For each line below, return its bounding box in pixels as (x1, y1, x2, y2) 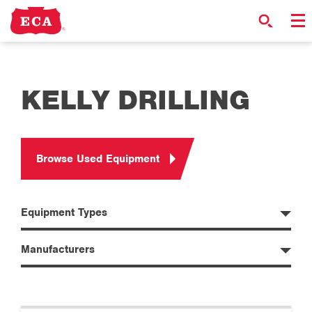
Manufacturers (21, 242, 95, 256)
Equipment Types (21, 205, 107, 219)
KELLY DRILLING (21, 84, 250, 117)
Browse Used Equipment (36, 152, 159, 166)
